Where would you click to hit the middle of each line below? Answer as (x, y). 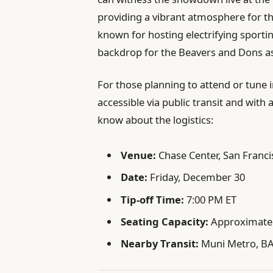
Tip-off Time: (153, 199)
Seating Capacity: (165, 221)
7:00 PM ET (211, 199)
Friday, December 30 (197, 177)
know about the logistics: (156, 119)
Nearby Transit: (160, 244)
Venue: (139, 155)
